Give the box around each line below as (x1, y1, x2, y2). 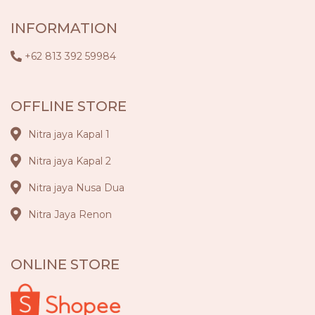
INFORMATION (11, 19, 117, 37)
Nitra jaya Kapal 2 (28, 154, 111, 167)
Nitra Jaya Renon (28, 207, 112, 221)
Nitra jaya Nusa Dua (28, 181, 124, 194)
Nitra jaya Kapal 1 (28, 127, 110, 141)
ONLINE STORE (11, 255, 120, 273)
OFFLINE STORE (11, 97, 127, 115)
